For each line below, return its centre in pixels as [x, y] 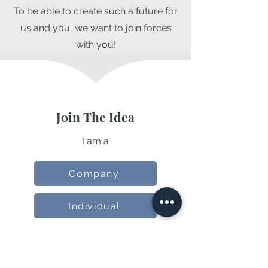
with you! [96, 45]
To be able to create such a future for [96, 11]
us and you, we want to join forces [96, 28]
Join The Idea [95, 117]
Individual [94, 206]
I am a [95, 141]
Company [94, 173]
